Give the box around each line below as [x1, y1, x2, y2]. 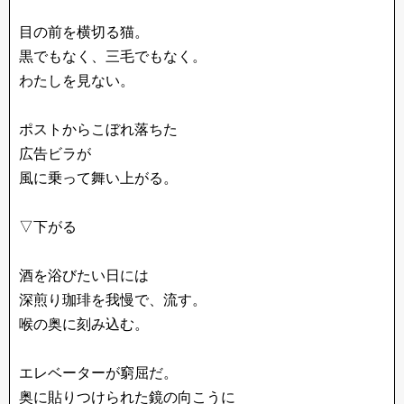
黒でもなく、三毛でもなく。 [19, 49, 207, 64]
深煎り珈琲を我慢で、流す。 [19, 292, 207, 308]
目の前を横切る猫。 [19, 24, 149, 40]
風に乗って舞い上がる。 [19, 170, 178, 186]
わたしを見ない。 [19, 73, 134, 88]
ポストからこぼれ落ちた [19, 122, 178, 137]
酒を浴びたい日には [19, 268, 149, 283]
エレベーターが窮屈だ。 [19, 365, 178, 381]
